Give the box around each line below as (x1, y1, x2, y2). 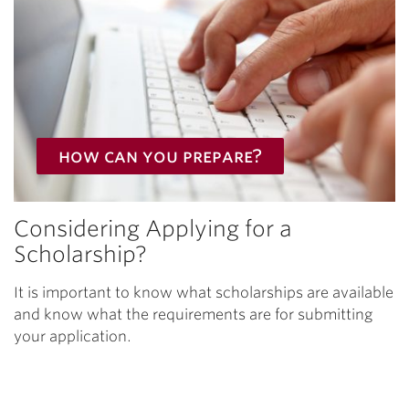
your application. (14, 328, 131, 346)
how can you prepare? (58, 145, 262, 168)
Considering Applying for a (14, 215, 292, 243)
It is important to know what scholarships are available (14, 284, 393, 302)
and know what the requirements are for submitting (14, 306, 372, 324)
